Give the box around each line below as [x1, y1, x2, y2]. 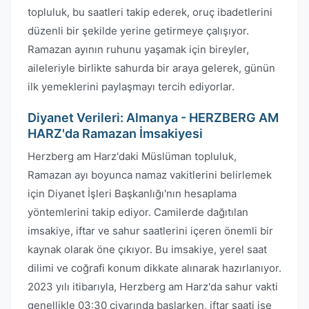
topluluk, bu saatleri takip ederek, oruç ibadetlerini [28, 6, 272, 19]
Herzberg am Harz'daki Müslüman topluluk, [28, 150, 237, 163]
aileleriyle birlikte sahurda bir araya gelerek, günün [28, 61, 275, 74]
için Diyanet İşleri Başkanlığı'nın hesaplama [28, 187, 237, 200]
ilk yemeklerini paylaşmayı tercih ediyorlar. [28, 80, 235, 93]
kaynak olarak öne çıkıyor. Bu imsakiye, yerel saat [28, 243, 267, 256]
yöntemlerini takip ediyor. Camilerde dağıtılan [28, 206, 248, 219]
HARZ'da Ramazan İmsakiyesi [28, 126, 203, 141]
